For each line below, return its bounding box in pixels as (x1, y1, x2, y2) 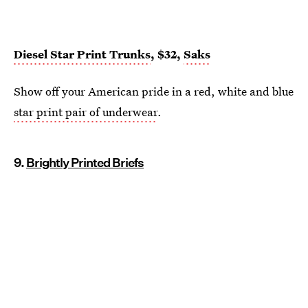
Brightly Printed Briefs (26, 155, 144, 170)
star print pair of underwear (14, 104, 157, 120)
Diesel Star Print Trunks (14, 46, 151, 63)
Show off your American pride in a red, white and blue (14, 83, 294, 100)
